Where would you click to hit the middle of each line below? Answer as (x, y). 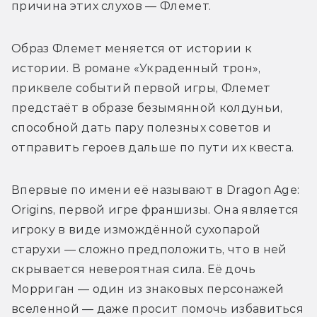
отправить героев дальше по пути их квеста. (153, 148)
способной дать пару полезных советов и (142, 128)
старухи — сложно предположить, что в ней (149, 250)
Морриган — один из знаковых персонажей (148, 289)
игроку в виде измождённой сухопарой (136, 230)
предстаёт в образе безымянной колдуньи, (147, 108)
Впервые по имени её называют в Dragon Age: (156, 190)
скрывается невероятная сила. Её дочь (134, 270)
